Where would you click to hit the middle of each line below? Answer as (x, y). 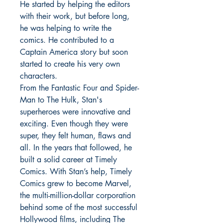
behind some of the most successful (79, 208)
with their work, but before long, (75, 16)
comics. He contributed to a (67, 40)
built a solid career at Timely (68, 160)
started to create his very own (70, 64)
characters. (39, 76)
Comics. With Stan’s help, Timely (76, 172)
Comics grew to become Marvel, (76, 184)
